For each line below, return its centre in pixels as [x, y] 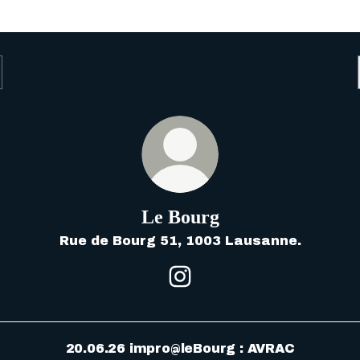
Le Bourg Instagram [253, 295]
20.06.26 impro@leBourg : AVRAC [180, 348]
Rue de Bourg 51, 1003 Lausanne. [180, 241]
